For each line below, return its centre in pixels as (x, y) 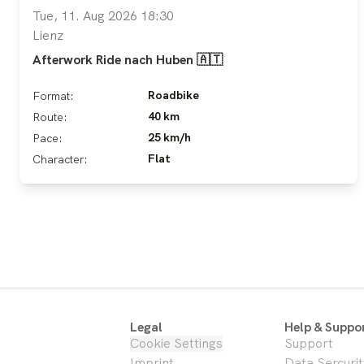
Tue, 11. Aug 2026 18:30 (103, 16)
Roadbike (173, 95)
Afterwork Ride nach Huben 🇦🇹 (128, 60)
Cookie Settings (176, 343)
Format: (53, 96)
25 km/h (169, 137)
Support (309, 343)
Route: (50, 117)
